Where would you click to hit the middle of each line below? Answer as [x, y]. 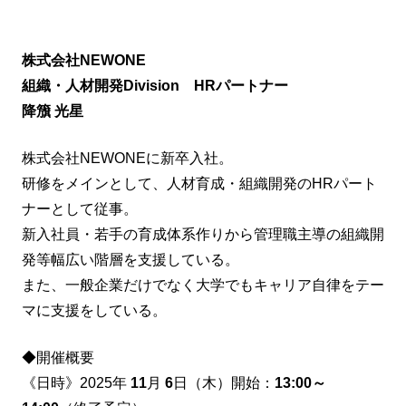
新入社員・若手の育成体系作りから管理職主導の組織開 [203, 234]
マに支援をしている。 [94, 310]
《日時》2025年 [76, 382]
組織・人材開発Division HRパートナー [155, 85]
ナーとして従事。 [80, 208]
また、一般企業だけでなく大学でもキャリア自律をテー [203, 285]
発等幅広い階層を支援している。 [130, 259]
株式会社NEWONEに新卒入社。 [127, 158]
